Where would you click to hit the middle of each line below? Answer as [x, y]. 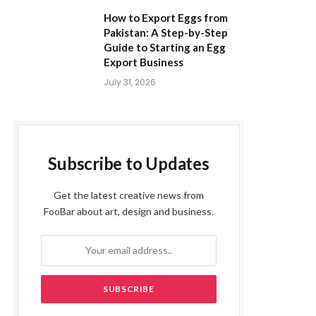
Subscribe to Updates [129, 163]
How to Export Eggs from [166, 17]
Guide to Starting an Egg [165, 47]
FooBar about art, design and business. [129, 211]
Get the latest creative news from [129, 195]
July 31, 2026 [130, 82]
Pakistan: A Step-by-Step [166, 32]
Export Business [144, 62]
